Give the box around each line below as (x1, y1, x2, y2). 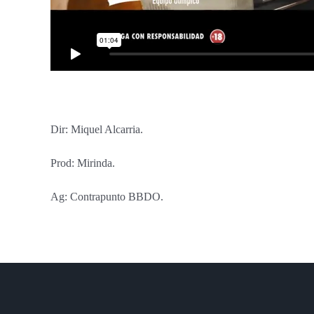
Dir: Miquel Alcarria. (50, 123, 143, 135)
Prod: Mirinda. (50, 157, 115, 169)
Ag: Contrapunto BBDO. (50, 191, 163, 203)
